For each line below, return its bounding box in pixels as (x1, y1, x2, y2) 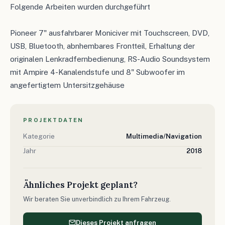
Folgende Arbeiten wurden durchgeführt (10, 2, 150, 11)
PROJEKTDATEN (23, 117, 84, 123)
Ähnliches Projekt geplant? (23, 179, 138, 190)
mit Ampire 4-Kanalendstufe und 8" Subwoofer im (10, 67, 185, 76)
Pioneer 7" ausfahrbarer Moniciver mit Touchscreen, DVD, (10, 28, 209, 37)
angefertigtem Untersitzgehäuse (10, 80, 125, 89)
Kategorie (23, 132, 55, 140)
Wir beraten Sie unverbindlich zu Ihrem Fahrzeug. (23, 195, 171, 203)
